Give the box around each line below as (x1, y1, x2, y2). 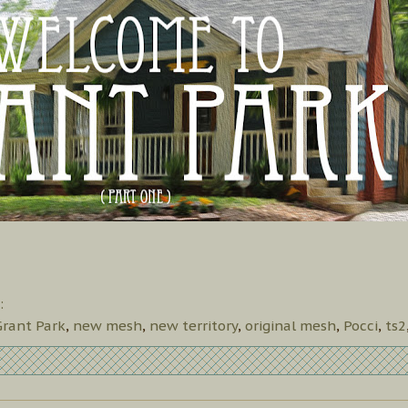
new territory (149, 316, 238, 334)
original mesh (245, 316, 336, 334)
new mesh (73, 316, 142, 334)
